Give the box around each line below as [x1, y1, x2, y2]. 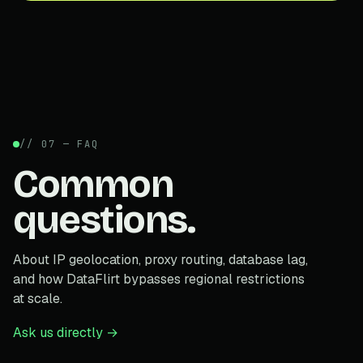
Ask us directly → [13, 323, 118, 341]
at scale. [13, 289, 62, 307]
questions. [13, 195, 195, 243]
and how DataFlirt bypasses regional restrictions [13, 270, 305, 288]
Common [13, 160, 173, 207]
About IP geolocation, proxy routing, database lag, [13, 250, 308, 268]
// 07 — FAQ [19, 137, 100, 151]
